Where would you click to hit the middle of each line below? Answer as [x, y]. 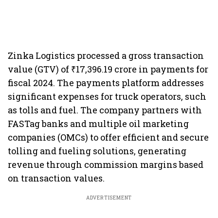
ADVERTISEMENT [109, 198]
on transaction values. [56, 178]
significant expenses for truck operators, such [107, 96]
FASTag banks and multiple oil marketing [98, 124]
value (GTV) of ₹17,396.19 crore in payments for [108, 69]
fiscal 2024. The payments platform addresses [106, 83]
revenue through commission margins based [106, 164]
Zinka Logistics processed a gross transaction [106, 55]
